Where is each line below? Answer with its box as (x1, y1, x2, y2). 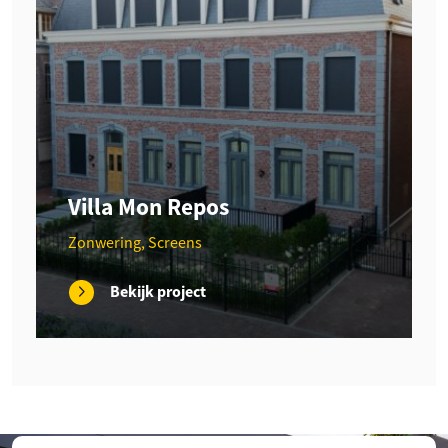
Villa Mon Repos (68, 190, 229, 222)
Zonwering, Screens (68, 232, 202, 253)
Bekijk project (110, 281, 206, 303)
